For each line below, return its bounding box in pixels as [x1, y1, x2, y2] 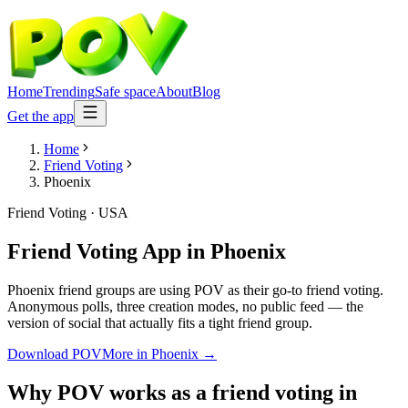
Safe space [95, 84, 156, 99]
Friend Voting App [7, 239, 181, 263]
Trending [43, 84, 95, 99]
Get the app [7, 108, 74, 124]
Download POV [7, 345, 102, 362]
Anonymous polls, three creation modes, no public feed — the [7, 298, 363, 314]
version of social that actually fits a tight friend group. [7, 314, 312, 331]
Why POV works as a [7, 380, 212, 404]
